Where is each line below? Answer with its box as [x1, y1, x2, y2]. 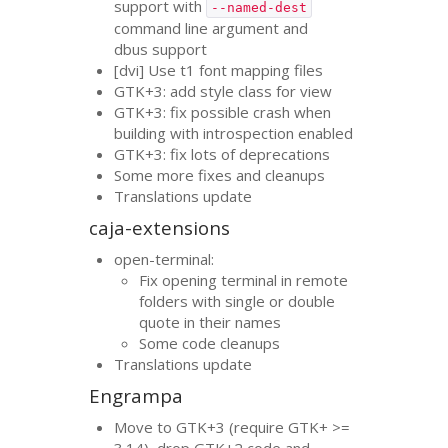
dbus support [114, 38, 208, 59]
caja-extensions [89, 215, 231, 241]
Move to [114, 416, 177, 437]
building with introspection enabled [114, 122, 354, 143]
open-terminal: [114, 248, 215, 269]
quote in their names [139, 311, 282, 332]
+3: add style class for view [145, 80, 333, 101]
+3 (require [207, 416, 289, 437]
